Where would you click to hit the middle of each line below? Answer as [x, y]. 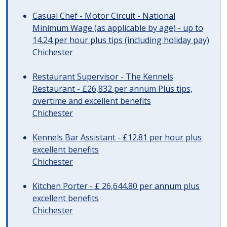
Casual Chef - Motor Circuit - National [104, 16]
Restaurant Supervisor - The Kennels [103, 77]
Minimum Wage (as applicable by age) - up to [118, 28]
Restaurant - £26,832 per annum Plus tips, [112, 89]
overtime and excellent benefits [92, 101]
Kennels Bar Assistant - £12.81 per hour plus [117, 137]
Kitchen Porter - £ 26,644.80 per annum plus [116, 186]
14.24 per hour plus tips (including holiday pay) [121, 40]
